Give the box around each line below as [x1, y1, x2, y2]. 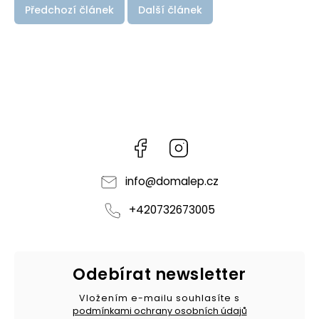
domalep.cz [156, 174, 219, 189]
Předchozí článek [25, 3, 114, 17]
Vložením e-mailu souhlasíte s [79, 291, 240, 304]
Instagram [189, 137, 241, 152]
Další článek [138, 3, 202, 17]
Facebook [151, 137, 199, 152]
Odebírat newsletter [73, 263, 246, 286]
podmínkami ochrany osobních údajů [72, 304, 247, 317]
